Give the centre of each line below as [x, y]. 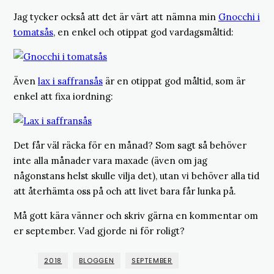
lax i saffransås [70, 81]
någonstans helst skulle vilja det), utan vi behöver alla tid [136, 176]
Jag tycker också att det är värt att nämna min [116, 17]
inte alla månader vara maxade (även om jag [110, 161]
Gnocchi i [239, 17]
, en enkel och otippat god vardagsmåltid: [143, 32]
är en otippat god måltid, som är [174, 81]
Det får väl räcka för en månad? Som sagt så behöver [130, 145]
